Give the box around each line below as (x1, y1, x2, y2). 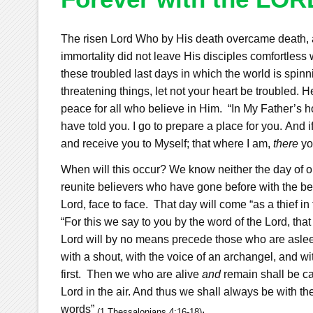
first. (60, 268, 84, 280)
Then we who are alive (86, 268, 202, 280)
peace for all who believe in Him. (60, 102, 222, 115)
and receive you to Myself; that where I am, (60, 137, 273, 150)
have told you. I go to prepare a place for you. (60, 119, 282, 132)
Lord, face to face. (60, 198, 148, 210)
